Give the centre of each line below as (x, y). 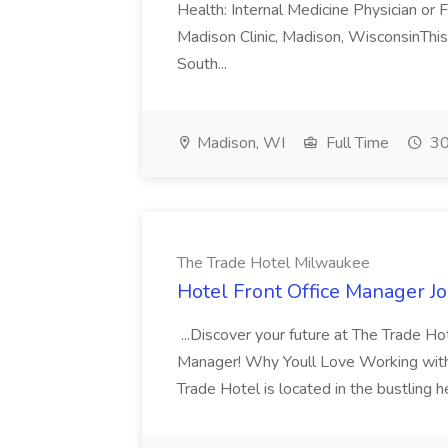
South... (204, 64)
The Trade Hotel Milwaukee (273, 263)
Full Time (355, 143)
